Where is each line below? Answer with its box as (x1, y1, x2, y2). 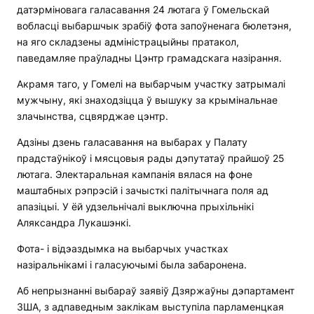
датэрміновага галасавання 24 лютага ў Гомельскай (17, 4, 269, 16)
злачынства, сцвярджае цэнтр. (17, 110, 168, 123)
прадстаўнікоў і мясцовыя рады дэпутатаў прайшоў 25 (17, 152, 285, 165)
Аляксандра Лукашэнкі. (17, 217, 131, 229)
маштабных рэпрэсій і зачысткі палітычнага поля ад (17, 184, 268, 197)
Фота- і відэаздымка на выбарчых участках (17, 243, 228, 255)
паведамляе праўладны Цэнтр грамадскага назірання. (17, 52, 282, 64)
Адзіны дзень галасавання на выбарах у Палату (17, 136, 247, 149)
